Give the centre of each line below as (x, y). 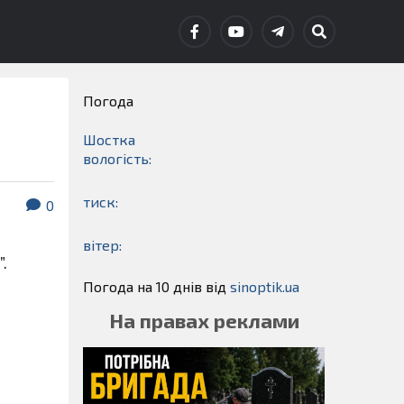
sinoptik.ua (265, 286)
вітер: (102, 245)
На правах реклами (204, 321)
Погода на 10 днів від (156, 286)
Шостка (109, 139)
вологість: (117, 158)
